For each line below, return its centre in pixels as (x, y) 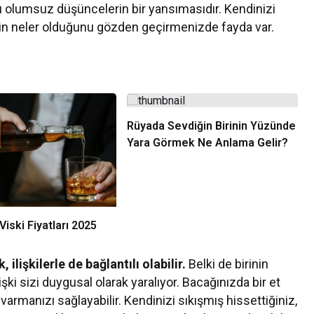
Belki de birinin (227, 264)
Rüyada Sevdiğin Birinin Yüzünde (211, 125)
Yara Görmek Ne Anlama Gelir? (207, 142)
